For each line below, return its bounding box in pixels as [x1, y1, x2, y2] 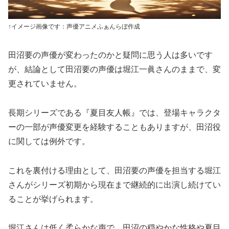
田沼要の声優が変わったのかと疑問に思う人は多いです [8, 50, 213, 59]
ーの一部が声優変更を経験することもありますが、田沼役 [8, 122, 221, 131]
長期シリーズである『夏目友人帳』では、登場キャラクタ [8, 108, 221, 117]
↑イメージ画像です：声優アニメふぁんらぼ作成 [8, 23, 140, 31]
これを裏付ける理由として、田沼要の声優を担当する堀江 [8, 166, 221, 175]
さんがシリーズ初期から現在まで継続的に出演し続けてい [8, 180, 221, 189]
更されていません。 [8, 79, 82, 88]
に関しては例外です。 [8, 136, 90, 146]
